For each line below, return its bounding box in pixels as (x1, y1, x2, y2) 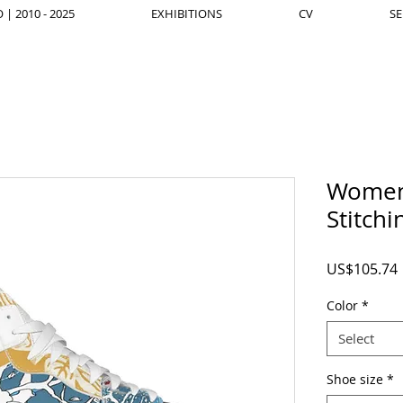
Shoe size (327, 371, 383, 388)
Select (338, 329, 374, 347)
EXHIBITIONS (150, 5, 222, 22)
